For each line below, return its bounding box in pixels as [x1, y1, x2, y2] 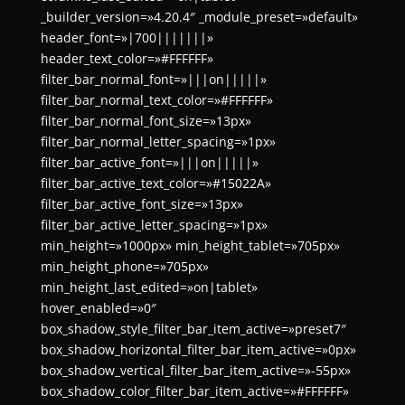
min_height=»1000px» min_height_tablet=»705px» [40, 237, 340, 254]
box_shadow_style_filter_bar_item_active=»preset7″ [40, 320, 346, 337]
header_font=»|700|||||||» [40, 29, 213, 46]
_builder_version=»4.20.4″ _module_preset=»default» [40, 8, 358, 25]
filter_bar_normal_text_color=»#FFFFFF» [40, 91, 273, 108]
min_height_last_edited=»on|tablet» [40, 278, 258, 296]
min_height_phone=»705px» [40, 258, 209, 275]
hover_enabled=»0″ [40, 299, 156, 316]
